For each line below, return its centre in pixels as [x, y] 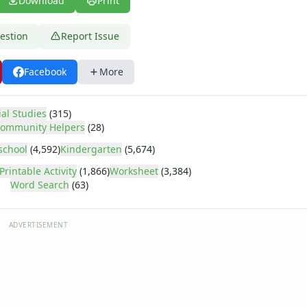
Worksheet [134, 171]
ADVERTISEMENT [38, 225]
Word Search [40, 185]
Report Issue [90, 36]
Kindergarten [91, 149]
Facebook [45, 72]
